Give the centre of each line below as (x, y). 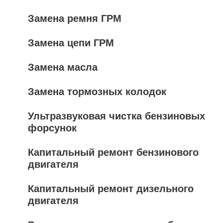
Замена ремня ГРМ (75, 18)
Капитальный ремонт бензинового (113, 152)
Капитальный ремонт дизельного (111, 188)
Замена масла (63, 67)
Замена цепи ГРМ (71, 43)
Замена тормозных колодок (97, 91)
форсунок (52, 128)
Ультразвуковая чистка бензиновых (116, 116)
